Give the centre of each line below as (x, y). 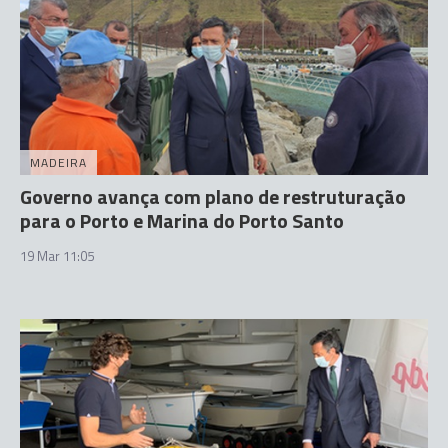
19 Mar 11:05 (57, 255)
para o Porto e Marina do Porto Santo (182, 220)
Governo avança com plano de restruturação (213, 196)
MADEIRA (58, 162)
